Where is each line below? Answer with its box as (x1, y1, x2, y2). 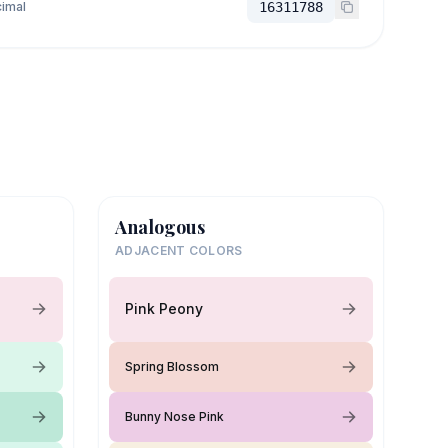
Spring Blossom (125, 358, 219, 374)
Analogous (115, 214, 205, 239)
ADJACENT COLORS (115, 242, 243, 258)
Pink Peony (125, 300, 203, 317)
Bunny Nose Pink (125, 408, 224, 424)
